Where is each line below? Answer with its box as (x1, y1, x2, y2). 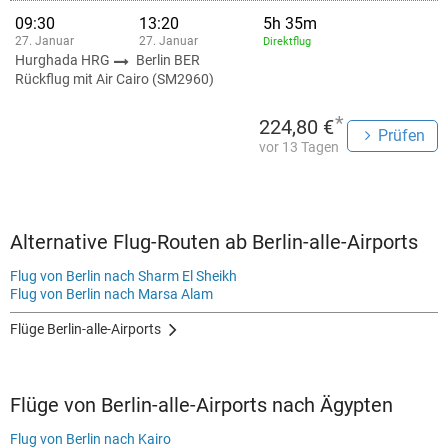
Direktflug (263, 35, 311, 48)
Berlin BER (136, 52, 200, 68)
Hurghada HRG (15, 52, 113, 68)
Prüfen (378, 126, 425, 145)
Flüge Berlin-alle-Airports (10, 321, 161, 337)
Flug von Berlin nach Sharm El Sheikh (10, 268, 237, 284)
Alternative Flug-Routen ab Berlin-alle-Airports (10, 230, 418, 254)
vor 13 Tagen (259, 139, 339, 155)
